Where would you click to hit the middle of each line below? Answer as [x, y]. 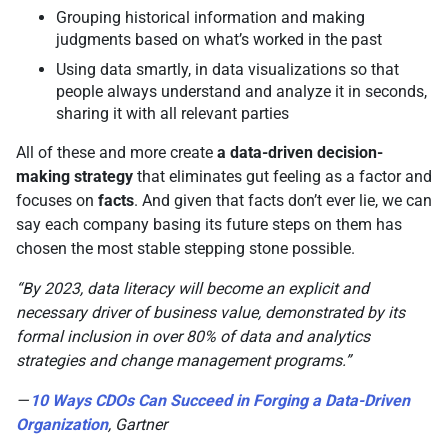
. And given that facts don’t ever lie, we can [283, 201]
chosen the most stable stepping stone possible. [187, 249]
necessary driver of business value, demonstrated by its [210, 313]
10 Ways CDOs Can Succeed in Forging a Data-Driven [219, 401]
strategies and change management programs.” [183, 361]
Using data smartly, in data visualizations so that [227, 70]
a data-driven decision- [300, 153]
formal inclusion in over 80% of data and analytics [193, 337]
